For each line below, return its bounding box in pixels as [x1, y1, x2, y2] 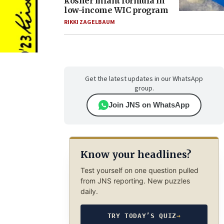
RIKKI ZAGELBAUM [64, 18, 115, 26]
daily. [80, 186, 98, 195]
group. [134, 83, 154, 93]
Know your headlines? [80, 148, 191, 161]
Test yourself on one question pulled [80, 165, 198, 174]
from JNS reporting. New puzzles [80, 176, 190, 185]
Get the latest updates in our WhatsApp [85, 74, 203, 84]
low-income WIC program [64, 5, 168, 15]
